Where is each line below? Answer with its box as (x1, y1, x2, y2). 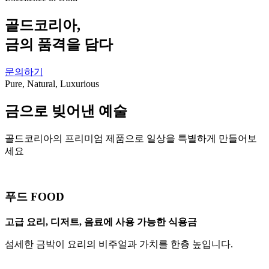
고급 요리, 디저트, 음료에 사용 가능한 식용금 (5, 217, 197, 228)
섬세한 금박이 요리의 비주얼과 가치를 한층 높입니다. (5, 239, 233, 250)
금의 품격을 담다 (5, 36, 113, 52)
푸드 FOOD (5, 190, 64, 204)
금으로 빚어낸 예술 (5, 103, 127, 119)
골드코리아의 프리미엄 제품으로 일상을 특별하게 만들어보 (5, 133, 257, 144)
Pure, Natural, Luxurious (5, 78, 99, 89)
